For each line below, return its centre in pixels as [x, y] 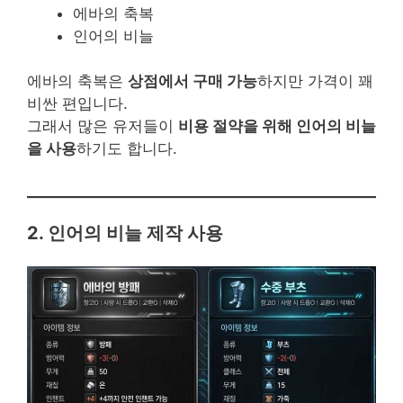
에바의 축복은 [77, 81]
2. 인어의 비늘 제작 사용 [125, 233]
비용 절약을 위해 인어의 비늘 [277, 126]
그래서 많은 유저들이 [103, 126]
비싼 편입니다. [77, 104]
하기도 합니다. [127, 149]
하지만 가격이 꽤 [315, 81]
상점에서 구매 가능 [193, 81]
